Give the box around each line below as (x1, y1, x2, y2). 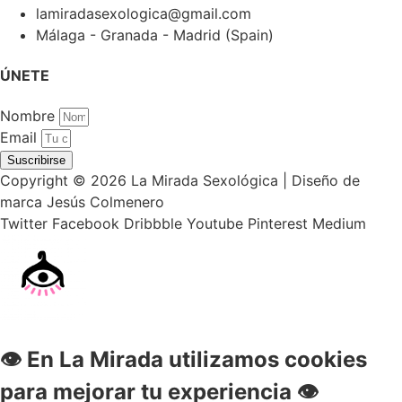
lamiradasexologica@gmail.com (36, 4, 251, 22)
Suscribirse (7, 153, 66, 168)
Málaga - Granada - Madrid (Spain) (36, 25, 274, 44)
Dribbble (124, 214, 182, 233)
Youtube (187, 214, 243, 233)
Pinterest (248, 214, 308, 233)
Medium (312, 214, 366, 233)
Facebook (52, 214, 119, 233)
